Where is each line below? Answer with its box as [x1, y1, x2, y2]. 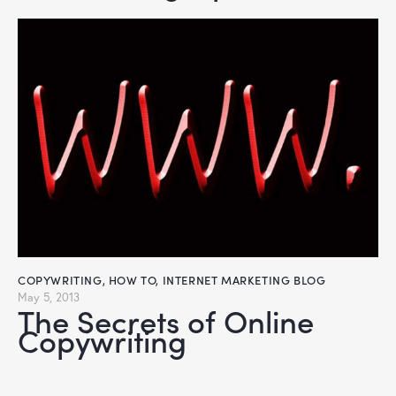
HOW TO [108, 271, 156, 289]
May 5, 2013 [18, 290, 80, 306]
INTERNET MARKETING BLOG [162, 271, 326, 289]
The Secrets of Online [18, 299, 34, 343]
